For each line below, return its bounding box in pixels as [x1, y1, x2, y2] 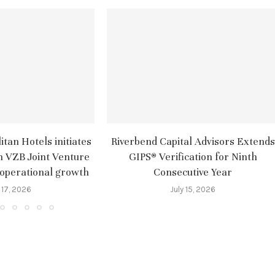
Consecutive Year [153, 165, 232, 179]
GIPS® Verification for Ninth [128, 150, 257, 163]
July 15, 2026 [170, 184, 215, 194]
